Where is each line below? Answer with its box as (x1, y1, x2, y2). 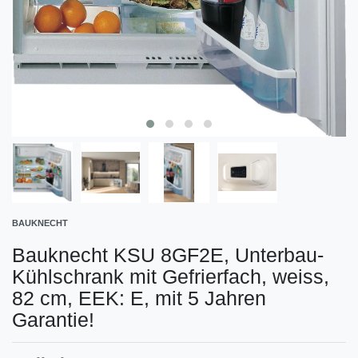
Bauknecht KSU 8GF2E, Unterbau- (12, 243, 324, 266)
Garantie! (12, 308, 94, 331)
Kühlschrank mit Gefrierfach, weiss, (12, 265, 329, 288)
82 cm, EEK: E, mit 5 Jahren (12, 286, 266, 309)
